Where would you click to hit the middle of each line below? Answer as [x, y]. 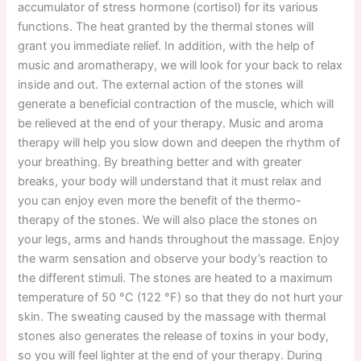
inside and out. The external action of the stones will [161, 85]
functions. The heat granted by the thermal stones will [166, 27]
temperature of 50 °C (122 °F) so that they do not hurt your [180, 298]
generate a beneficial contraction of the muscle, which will [176, 104]
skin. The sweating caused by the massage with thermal [172, 317]
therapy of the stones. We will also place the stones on [168, 220]
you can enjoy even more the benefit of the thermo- [160, 201]
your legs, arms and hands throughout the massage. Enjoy [179, 240]
